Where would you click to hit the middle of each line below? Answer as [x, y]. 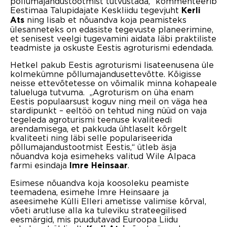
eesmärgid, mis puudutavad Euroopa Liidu [94, 219]
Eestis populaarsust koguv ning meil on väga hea [109, 101]
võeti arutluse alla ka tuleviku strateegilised [98, 210]
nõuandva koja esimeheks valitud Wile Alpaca [103, 156]
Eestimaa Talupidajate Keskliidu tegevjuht [96, 10]
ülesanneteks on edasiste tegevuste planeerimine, [112, 29]
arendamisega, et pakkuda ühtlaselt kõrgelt [99, 128]
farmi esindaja [40, 165]
